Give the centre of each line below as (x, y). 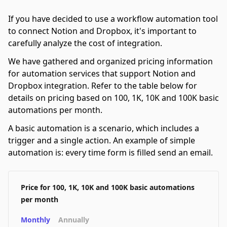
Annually (74, 220)
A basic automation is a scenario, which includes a (104, 128)
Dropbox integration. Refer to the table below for (103, 86)
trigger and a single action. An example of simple (102, 140)
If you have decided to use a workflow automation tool (113, 19)
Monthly (35, 220)
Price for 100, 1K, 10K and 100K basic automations (108, 187)
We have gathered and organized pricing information (110, 61)
